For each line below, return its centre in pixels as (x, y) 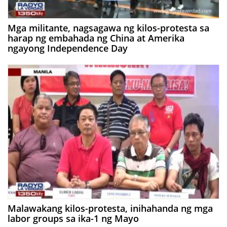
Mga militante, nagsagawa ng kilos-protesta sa (108, 28)
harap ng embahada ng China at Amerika (96, 38)
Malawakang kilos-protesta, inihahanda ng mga (110, 208)
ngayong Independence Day (68, 48)
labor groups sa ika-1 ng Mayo (73, 218)
